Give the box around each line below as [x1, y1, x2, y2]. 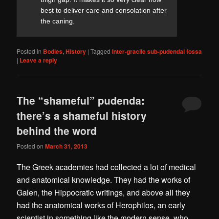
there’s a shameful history [17, 108, 147, 123]
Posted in [17, 47, 42, 56]
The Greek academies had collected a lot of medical [17, 161, 197, 173]
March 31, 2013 [45, 141, 88, 151]
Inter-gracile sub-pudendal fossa [112, 47, 202, 56]
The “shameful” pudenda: [17, 93, 145, 108]
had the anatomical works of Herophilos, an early [17, 199, 186, 211]
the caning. [41, 17, 75, 25]
